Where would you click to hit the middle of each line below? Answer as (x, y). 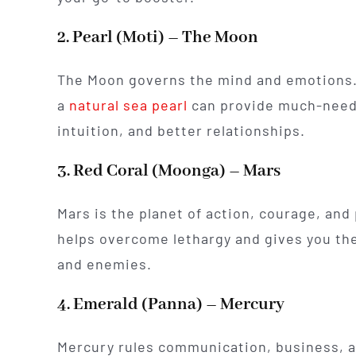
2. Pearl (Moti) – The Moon (157, 37)
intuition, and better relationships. (181, 130)
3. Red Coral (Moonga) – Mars (168, 171)
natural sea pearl (128, 104)
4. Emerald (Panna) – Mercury (170, 304)
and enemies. (104, 263)
